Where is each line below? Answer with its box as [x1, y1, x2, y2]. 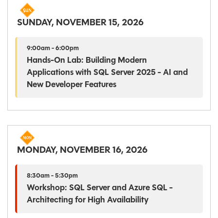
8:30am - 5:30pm [27, 172, 78, 179]
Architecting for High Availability [27, 196, 148, 204]
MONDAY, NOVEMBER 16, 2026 [17, 145, 147, 155]
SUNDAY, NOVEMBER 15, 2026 [17, 18, 144, 28]
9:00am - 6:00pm [27, 45, 79, 52]
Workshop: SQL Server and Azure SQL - [27, 183, 173, 192]
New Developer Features [27, 80, 116, 89]
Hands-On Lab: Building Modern [27, 56, 147, 65]
